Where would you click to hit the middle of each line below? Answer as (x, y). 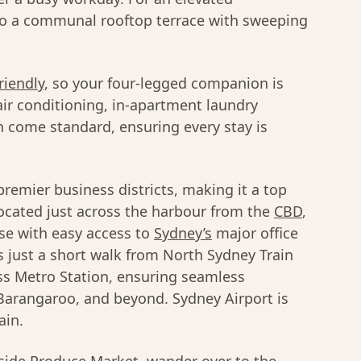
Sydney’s (183, 233)
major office (255, 233)
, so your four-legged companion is (164, 83)
